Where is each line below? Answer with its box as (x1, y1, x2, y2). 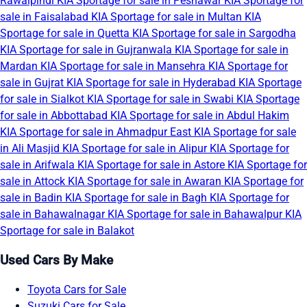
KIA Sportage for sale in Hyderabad (66, 76, 238, 90)
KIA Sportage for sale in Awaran (68, 175, 224, 188)
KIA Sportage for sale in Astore (77, 158, 228, 172)
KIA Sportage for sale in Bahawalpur (108, 208, 285, 221)
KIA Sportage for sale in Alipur (62, 142, 210, 156)
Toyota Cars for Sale (27, 282, 126, 296)
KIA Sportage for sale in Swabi (87, 93, 236, 106)
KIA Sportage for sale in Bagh (65, 191, 210, 205)
